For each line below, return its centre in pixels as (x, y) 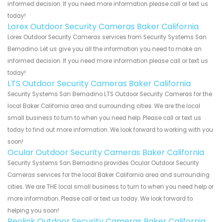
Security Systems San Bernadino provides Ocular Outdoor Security (103, 163)
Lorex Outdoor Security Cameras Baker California (103, 27)
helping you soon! (33, 211)
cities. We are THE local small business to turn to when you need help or (111, 187)
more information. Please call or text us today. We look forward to (100, 199)
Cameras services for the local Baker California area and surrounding (109, 175)
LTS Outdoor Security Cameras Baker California (99, 84)
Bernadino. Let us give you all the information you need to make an (105, 49)
